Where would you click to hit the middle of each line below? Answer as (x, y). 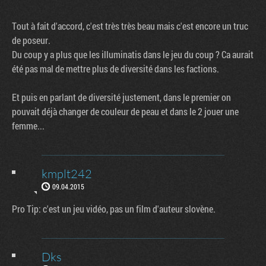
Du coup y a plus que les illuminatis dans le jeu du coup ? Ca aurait (133, 54)
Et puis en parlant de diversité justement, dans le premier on (121, 97)
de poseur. (31, 40)
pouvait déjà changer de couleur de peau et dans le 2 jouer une (125, 111)
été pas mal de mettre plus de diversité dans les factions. (115, 68)
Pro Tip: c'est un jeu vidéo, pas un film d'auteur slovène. (114, 208)
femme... (28, 125)
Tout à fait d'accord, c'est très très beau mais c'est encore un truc (130, 26)
